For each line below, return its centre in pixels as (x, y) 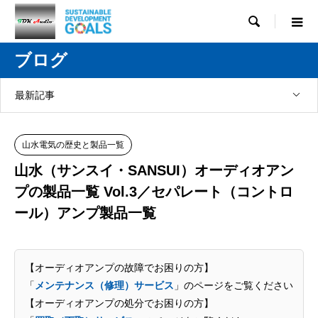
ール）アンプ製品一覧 (85, 213)
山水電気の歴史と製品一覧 (73, 145)
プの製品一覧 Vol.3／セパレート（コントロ (154, 192)
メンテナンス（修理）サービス (104, 285)
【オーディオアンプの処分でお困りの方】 (119, 303)
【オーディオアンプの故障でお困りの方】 (119, 267)
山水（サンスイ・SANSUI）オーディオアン (154, 170)
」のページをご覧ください (234, 285)
